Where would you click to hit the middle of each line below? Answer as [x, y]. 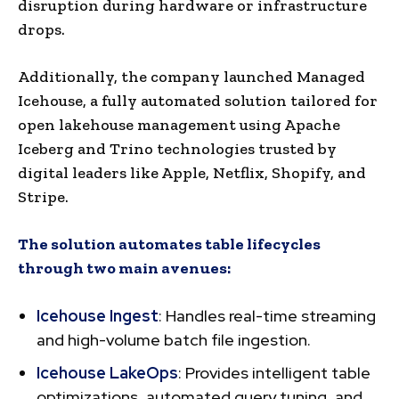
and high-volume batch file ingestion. [174, 339]
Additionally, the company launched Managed [191, 76]
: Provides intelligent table [274, 372]
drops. [41, 29]
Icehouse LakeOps [107, 372]
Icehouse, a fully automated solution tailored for [198, 100]
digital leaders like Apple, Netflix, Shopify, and [192, 172]
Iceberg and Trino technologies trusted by [177, 148]
